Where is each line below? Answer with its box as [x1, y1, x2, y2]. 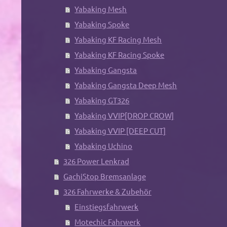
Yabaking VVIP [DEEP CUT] [74, 126, 166, 136]
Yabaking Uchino [74, 141, 133, 151]
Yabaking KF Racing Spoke [74, 50, 165, 60]
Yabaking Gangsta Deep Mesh [74, 80, 177, 90]
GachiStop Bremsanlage [63, 171, 146, 181]
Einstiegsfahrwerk [74, 202, 139, 212]
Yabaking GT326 [74, 95, 130, 105]
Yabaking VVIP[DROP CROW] [74, 110, 174, 121]
